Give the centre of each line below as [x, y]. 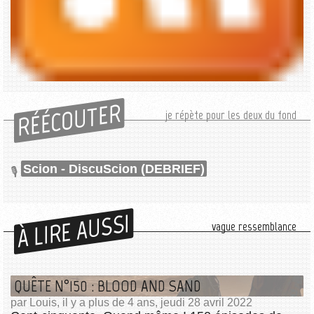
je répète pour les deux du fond [231, 115]
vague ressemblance [254, 227]
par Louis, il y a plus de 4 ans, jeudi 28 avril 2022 [131, 303]
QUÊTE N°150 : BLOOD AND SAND [108, 286]
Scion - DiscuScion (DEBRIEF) [114, 169]
